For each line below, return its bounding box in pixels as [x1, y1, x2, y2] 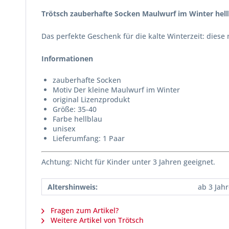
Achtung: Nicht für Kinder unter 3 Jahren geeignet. [41, 157, 215, 167]
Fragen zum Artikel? [49, 205, 119, 215]
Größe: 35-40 [53, 104, 97, 114]
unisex [53, 124, 76, 133]
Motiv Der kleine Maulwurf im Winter [53, 85, 180, 95]
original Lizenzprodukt [53, 95, 130, 104]
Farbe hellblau [53, 114, 102, 124]
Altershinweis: [48, 182, 98, 192]
